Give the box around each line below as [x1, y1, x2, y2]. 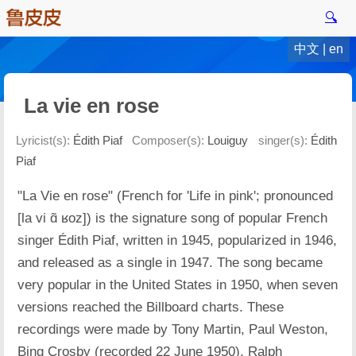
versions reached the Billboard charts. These [17, 300, 284, 315]
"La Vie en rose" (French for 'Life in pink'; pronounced [17, 188, 334, 204]
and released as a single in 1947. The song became [17, 255, 323, 271]
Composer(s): [132, 133, 205, 148]
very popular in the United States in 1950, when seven [17, 277, 339, 293]
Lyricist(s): [16, 133, 71, 148]
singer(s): [258, 133, 308, 148]
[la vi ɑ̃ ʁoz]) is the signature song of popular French [17, 211, 328, 226]
